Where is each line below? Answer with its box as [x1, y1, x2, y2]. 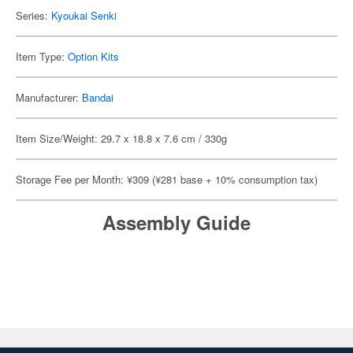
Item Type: [16, 49, 68, 64]
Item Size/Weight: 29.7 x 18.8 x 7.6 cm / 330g [16, 131, 227, 146]
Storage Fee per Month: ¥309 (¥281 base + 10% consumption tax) [16, 172, 318, 187]
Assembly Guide [102, 209, 251, 236]
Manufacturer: [16, 90, 82, 105]
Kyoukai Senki [51, 8, 117, 23]
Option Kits [68, 49, 119, 64]
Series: [16, 8, 51, 23]
